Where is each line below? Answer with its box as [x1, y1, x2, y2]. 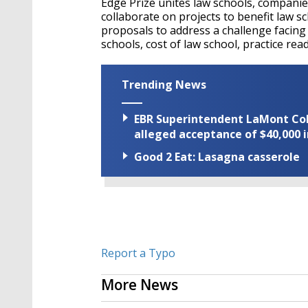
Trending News [122, 77, 206, 92]
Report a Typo [101, 245, 175, 261]
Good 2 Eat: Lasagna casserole [134, 149, 300, 165]
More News [101, 275, 178, 295]
